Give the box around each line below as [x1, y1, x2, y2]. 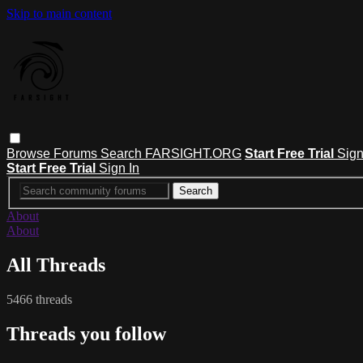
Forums [53, 146, 100, 160]
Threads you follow [6, 323, 166, 345]
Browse [6, 146, 53, 160]
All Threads [6, 254, 105, 276]
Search [100, 146, 145, 160]
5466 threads [6, 293, 72, 307]
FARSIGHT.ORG [145, 146, 241, 160]
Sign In [99, 160, 139, 175]
